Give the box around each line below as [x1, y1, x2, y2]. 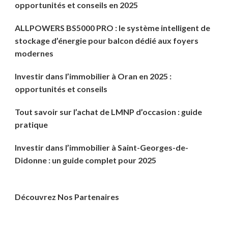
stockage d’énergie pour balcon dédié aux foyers [15, 36, 198, 46]
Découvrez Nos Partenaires [15, 192, 119, 202]
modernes [15, 48, 53, 59]
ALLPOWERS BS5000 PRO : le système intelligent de [15, 23, 210, 33]
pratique [15, 120, 48, 130]
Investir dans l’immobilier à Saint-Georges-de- [15, 142, 188, 153]
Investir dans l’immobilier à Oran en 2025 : [15, 71, 172, 81]
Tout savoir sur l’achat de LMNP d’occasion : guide [15, 107, 202, 117]
